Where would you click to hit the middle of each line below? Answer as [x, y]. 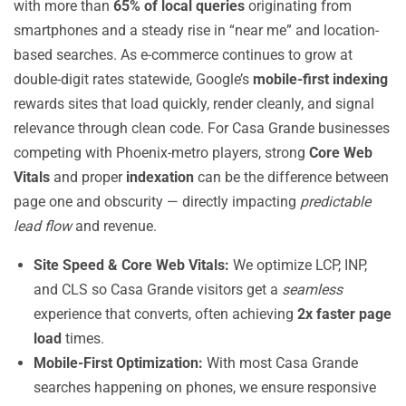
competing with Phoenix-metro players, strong [161, 153]
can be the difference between [291, 177]
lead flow [43, 226]
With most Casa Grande [280, 363]
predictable [335, 202]
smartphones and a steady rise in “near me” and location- [196, 30]
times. [83, 338]
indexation [160, 177]
